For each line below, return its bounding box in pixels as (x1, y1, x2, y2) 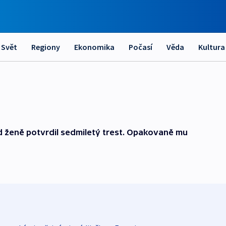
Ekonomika (74, 42, 115, 52)
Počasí (129, 42, 152, 52)
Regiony (31, 42, 60, 52)
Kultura (198, 42, 225, 52)
